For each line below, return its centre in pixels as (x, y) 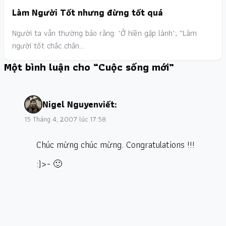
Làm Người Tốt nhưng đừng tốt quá (88, 12)
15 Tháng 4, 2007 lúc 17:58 (65, 119)
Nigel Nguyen (70, 104)
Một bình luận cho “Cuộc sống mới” (89, 67)
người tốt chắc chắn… (48, 45)
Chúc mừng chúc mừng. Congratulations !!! (116, 144)
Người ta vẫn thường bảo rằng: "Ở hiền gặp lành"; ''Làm (104, 33)
